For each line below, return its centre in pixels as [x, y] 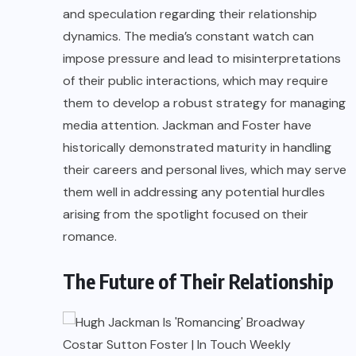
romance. [90, 237]
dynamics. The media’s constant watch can [188, 37]
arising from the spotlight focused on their [186, 215]
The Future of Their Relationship [198, 282]
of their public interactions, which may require [195, 81]
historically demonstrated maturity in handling [197, 148]
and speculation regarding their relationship [190, 14]
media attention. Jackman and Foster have [187, 126]
